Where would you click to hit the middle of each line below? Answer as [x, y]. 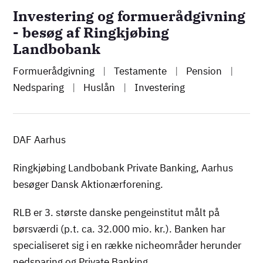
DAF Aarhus [40, 139]
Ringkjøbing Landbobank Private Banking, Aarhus [123, 168]
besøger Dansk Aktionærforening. [88, 184]
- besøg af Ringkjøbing [91, 32]
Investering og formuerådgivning [129, 16]
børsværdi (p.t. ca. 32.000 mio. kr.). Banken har [119, 229]
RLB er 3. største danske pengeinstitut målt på [117, 212]
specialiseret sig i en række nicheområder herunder [127, 245]
